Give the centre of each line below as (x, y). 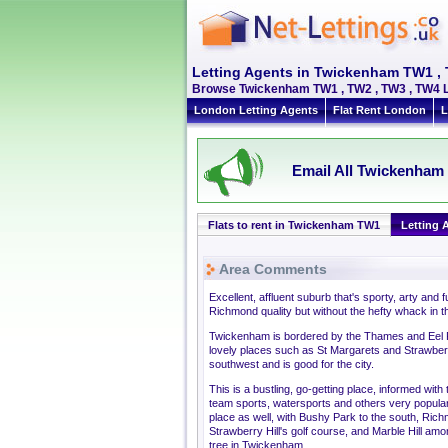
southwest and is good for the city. (291, 364)
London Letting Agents (256, 110)
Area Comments (273, 269)
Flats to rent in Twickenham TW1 (294, 225)
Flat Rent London (379, 110)
